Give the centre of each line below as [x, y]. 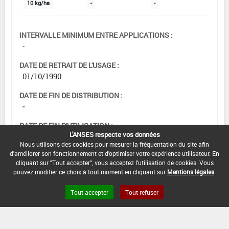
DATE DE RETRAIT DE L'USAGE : [69, 65]
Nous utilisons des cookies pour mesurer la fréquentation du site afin [114, 144]
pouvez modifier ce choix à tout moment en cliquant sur [90, 172]
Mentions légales [191, 172]
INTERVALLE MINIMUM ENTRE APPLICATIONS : [96, 35]
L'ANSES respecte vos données [114, 134]
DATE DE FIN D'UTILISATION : [66, 125]
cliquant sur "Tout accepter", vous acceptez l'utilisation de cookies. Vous [114, 163]
